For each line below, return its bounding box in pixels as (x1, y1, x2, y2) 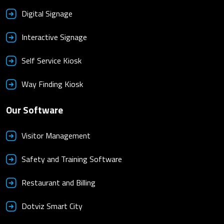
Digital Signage (21, 7, 72, 19)
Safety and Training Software (21, 153, 122, 165)
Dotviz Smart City (21, 200, 82, 212)
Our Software (6, 102, 63, 117)
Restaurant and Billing (21, 176, 95, 189)
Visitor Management (21, 129, 90, 142)
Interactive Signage (21, 30, 87, 43)
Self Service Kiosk (21, 54, 81, 66)
